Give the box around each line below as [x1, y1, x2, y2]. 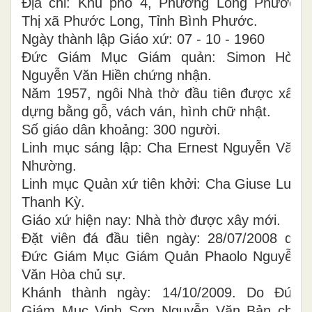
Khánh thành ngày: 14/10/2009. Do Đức [22, 285, 300, 300]
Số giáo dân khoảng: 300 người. [22, 122, 221, 137]
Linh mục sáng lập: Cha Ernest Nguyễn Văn [22, 140, 300, 155]
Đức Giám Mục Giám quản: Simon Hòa [22, 49, 300, 65]
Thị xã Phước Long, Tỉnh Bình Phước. [22, 13, 258, 29]
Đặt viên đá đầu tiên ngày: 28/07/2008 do [22, 231, 300, 246]
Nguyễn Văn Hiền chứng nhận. [22, 68, 212, 83]
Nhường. [22, 158, 77, 173]
